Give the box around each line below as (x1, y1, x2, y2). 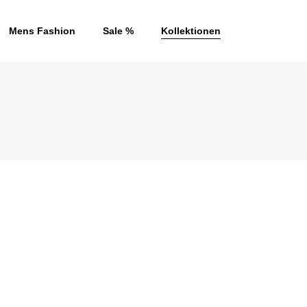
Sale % (103, 25, 134, 36)
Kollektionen (161, 25, 221, 36)
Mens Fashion (9, 25, 75, 36)
